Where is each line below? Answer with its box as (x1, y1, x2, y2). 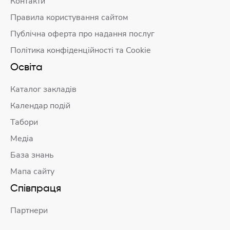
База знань (10, 149, 54, 161)
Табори (10, 117, 38, 128)
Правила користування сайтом (10, 12, 128, 23)
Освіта (10, 63, 43, 73)
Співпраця (10, 184, 61, 194)
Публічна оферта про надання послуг (10, 28, 155, 40)
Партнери (10, 205, 48, 216)
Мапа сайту (10, 166, 54, 177)
